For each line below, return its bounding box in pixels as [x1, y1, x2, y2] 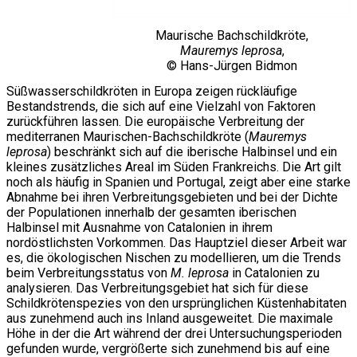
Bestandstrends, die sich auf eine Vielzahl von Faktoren [6, 98, 316, 114]
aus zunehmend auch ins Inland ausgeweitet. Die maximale [6, 310, 333, 326]
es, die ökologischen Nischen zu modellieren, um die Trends [6, 249, 341, 265]
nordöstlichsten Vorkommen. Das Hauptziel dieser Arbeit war [6, 234, 347, 250]
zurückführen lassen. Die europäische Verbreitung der [6, 113, 304, 129]
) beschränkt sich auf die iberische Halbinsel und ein [47, 143, 337, 159]
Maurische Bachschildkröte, [155, 28, 308, 44]
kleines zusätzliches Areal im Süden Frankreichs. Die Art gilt [6, 159, 341, 175]
